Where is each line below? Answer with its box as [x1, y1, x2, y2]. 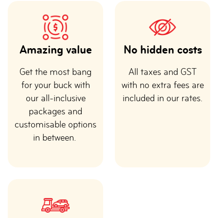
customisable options [15, 119, 96, 129]
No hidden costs [123, 43, 202, 56]
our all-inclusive [25, 93, 86, 103]
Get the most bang [19, 67, 91, 77]
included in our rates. [123, 93, 202, 103]
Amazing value [19, 43, 92, 56]
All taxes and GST [128, 67, 197, 77]
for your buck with [21, 80, 90, 90]
